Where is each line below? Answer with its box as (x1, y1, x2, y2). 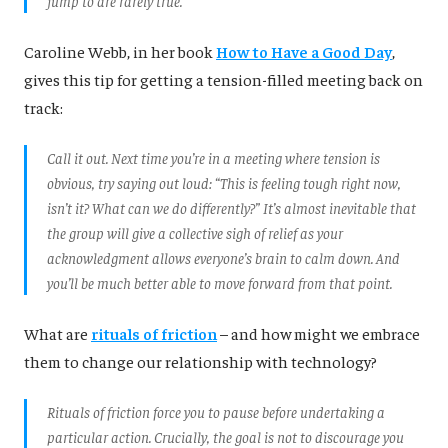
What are (24, 322, 91, 343)
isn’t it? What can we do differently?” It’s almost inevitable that (47, 197, 416, 217)
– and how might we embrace (217, 322, 420, 343)
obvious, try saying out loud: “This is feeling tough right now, (47, 172, 401, 192)
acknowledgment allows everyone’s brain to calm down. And (47, 247, 400, 267)
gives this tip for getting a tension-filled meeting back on (24, 68, 423, 89)
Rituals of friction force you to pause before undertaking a (47, 401, 385, 421)
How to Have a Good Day (216, 40, 392, 61)
